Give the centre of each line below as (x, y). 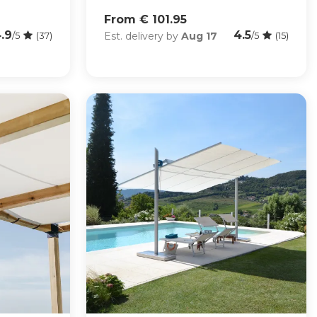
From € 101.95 (145, 20)
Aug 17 (199, 36)
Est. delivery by (142, 36)
